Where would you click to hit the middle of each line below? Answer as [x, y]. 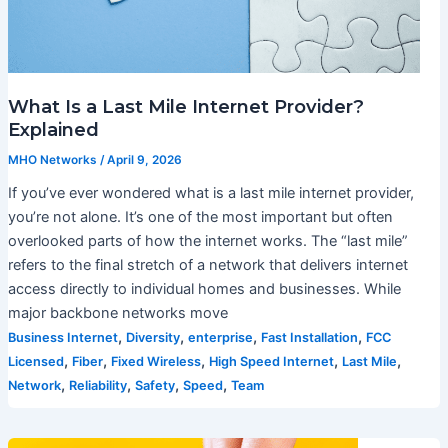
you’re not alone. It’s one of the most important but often [200, 216]
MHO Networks [53, 159]
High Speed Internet [271, 361]
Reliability [97, 385]
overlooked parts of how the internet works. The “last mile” [207, 240]
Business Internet [62, 337]
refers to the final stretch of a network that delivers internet [207, 264]
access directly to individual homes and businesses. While [204, 288]
